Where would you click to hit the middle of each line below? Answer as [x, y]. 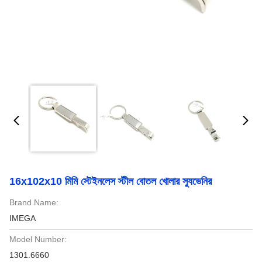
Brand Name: [34, 202]
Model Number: [38, 239]
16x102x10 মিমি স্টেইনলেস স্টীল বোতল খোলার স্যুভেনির [111, 181]
